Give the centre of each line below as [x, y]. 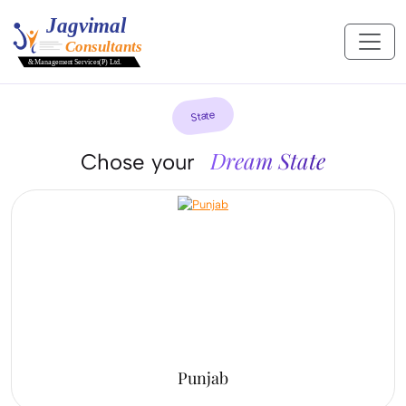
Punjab [203, 377]
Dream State [268, 160]
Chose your [141, 161]
